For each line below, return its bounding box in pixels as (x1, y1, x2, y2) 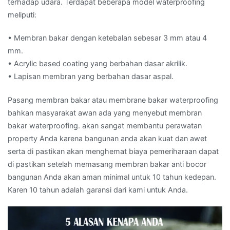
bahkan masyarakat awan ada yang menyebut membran (8, 108, 202, 117)
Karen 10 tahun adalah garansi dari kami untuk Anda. (8, 185, 188, 194)
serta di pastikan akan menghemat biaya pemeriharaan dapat (8, 146, 219, 156)
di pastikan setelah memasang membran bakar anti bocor (8, 159, 206, 168)
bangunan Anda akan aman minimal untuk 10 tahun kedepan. (8, 172, 216, 181)
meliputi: (8, 10, 36, 20)
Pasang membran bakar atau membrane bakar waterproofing (8, 95, 218, 104)
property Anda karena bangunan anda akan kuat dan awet (8, 133, 207, 143)
